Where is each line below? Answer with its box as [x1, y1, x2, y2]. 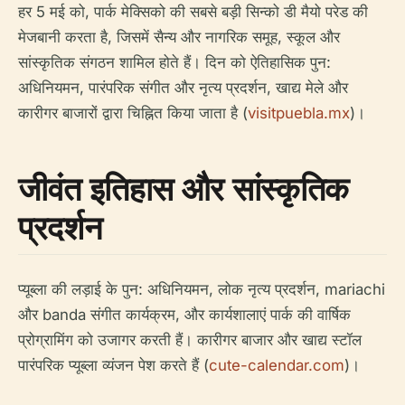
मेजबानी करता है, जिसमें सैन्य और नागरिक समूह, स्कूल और [18, 28, 340, 46]
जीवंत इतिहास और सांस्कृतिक [18, 166, 349, 211]
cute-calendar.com [209, 356, 344, 374]
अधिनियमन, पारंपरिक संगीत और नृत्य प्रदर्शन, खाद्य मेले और [18, 79, 348, 97]
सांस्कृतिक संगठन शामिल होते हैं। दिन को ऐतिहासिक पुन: [18, 53, 331, 71]
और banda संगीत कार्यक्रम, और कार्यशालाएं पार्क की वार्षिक [18, 306, 351, 324]
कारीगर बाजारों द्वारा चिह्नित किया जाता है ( [18, 104, 248, 122]
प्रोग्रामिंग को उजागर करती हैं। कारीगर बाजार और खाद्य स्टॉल [18, 331, 362, 349]
